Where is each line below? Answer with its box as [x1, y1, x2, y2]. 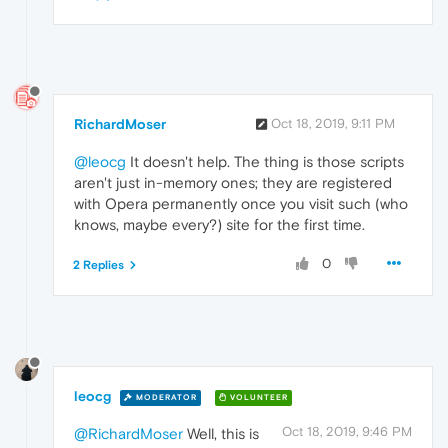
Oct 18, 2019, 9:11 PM [271, 116, 395, 132]
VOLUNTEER [227, 392, 288, 402]
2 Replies [73, 258, 124, 273]
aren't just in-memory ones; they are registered [74, 174, 392, 192]
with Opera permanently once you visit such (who [74, 195, 408, 213]
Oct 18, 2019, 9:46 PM [282, 424, 412, 440]
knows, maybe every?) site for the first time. [74, 216, 365, 234]
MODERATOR [133, 392, 197, 402]
